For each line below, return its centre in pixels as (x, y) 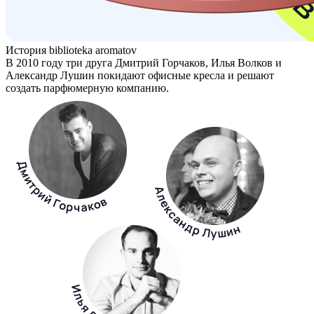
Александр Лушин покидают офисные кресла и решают (140, 75)
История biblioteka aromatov (71, 50)
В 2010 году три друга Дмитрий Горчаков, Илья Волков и (144, 62)
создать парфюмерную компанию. (87, 88)
